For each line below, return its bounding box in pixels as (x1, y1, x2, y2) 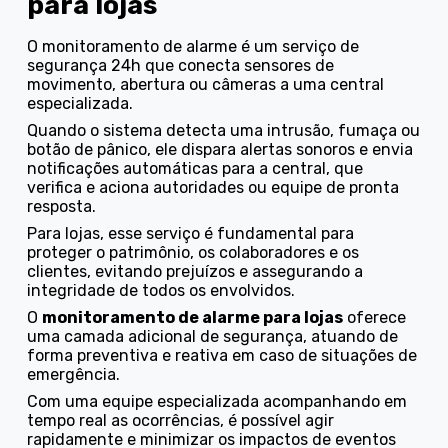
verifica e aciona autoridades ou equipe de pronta (27, 177, 400, 197)
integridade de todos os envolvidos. (27, 280, 296, 300)
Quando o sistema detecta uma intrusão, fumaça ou (27, 120, 421, 140)
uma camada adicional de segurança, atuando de (27, 326, 399, 346)
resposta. (27, 196, 97, 216)
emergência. (27, 364, 121, 384)
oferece (343, 307, 407, 327)
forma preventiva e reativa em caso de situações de (27, 345, 418, 365)
